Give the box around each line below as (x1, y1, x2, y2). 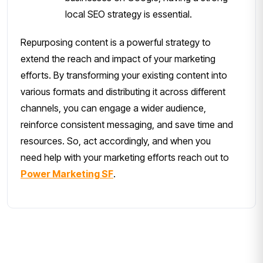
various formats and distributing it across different (21, 86, 225, 98)
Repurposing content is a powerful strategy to (21, 36, 211, 49)
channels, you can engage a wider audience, (21, 102, 206, 114)
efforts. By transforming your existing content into (21, 69, 227, 82)
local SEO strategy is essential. (65, 8, 192, 21)
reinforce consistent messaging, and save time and (21, 119, 233, 131)
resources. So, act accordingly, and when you (21, 135, 211, 147)
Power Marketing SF (21, 168, 113, 180)
